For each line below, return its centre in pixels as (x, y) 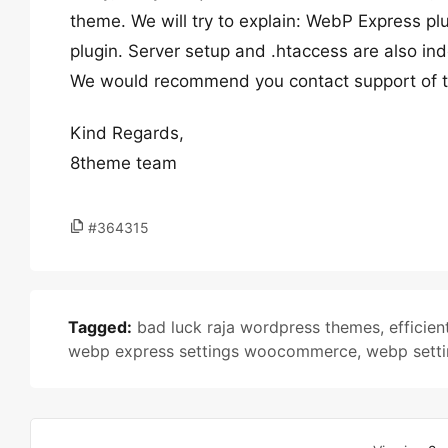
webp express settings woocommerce (212, 351)
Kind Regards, (127, 133)
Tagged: (100, 327)
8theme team (123, 163)
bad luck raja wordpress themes (258, 327)
